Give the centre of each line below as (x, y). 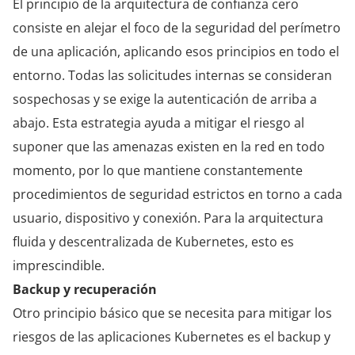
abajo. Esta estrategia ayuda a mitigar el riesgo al (158, 122)
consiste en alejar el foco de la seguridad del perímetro (177, 27)
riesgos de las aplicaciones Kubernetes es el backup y (172, 336)
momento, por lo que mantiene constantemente (158, 170)
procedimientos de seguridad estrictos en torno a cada (177, 194)
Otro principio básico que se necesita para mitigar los (172, 313)
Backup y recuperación (85, 289)
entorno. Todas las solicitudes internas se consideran (172, 75)
